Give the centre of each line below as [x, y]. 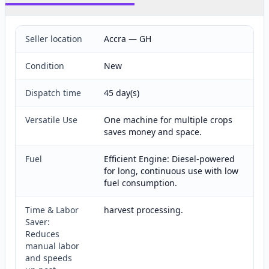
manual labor [52, 246]
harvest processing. [144, 210]
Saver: [38, 222]
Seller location [54, 39]
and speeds [49, 258]
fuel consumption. [141, 183]
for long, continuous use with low [171, 171]
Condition [45, 66]
